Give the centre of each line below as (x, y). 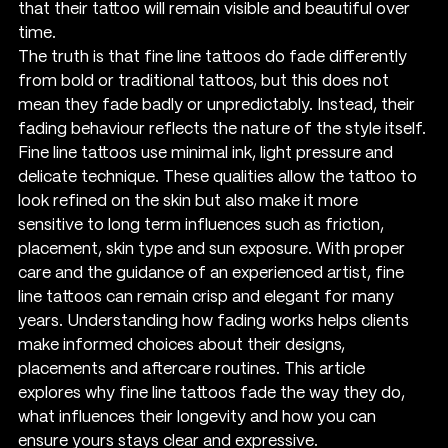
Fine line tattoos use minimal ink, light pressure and (207, 153)
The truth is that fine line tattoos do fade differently (214, 57)
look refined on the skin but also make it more (190, 201)
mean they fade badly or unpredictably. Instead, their (218, 105)
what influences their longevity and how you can (199, 417)
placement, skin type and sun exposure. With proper (213, 249)
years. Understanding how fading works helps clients (215, 321)
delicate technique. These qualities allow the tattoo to (219, 177)
